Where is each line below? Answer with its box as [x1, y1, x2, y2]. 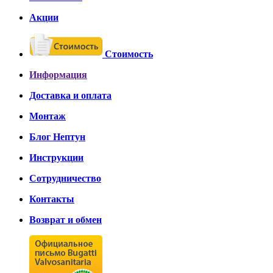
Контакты [29, 194, 74, 205]
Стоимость [105, 49, 153, 60]
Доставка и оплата [29, 90, 112, 101]
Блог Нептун [29, 132, 85, 143]
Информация [29, 69, 87, 80]
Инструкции [29, 152, 83, 163]
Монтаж [29, 111, 66, 122]
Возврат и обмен [29, 214, 102, 225]
